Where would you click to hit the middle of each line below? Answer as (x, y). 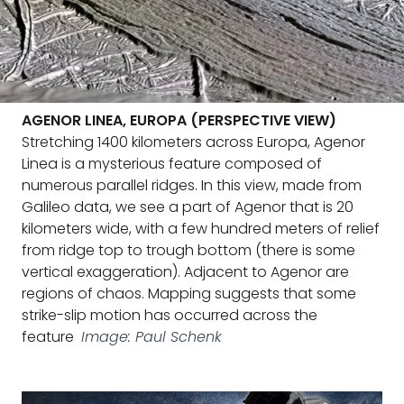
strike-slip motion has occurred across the (170, 315)
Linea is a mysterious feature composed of (172, 164)
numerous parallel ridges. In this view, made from (192, 185)
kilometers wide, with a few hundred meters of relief (201, 229)
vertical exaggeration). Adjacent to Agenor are (185, 272)
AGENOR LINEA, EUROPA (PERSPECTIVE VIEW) (179, 120)
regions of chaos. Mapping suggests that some (189, 294)
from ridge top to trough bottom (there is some (188, 250)
